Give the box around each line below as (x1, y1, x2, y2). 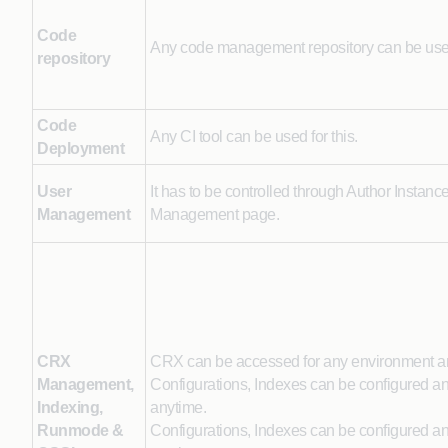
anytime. (150, 399, 206, 416)
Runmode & (37, 422, 124, 439)
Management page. (150, 206, 279, 223)
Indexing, (37, 399, 103, 416)
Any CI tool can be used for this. (150, 128, 358, 145)
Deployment (37, 140, 124, 157)
